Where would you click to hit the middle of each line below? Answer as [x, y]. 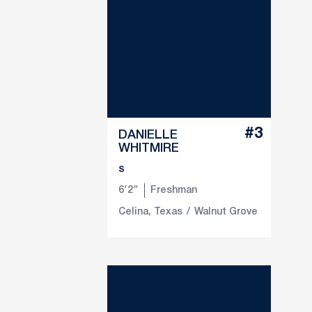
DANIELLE [148, 135]
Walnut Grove [226, 212]
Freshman [174, 191]
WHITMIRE [149, 149]
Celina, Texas [150, 212]
